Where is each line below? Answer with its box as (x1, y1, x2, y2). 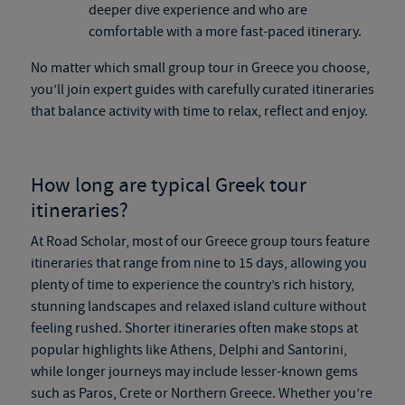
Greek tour (214, 172, 306, 199)
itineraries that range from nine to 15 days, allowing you (30, 254, 367, 272)
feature (322, 232, 370, 250)
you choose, (293, 59, 370, 77)
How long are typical (30, 172, 215, 199)
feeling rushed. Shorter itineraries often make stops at (30, 319, 358, 337)
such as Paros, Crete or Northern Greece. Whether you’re (30, 384, 372, 402)
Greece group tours (204, 232, 323, 250)
